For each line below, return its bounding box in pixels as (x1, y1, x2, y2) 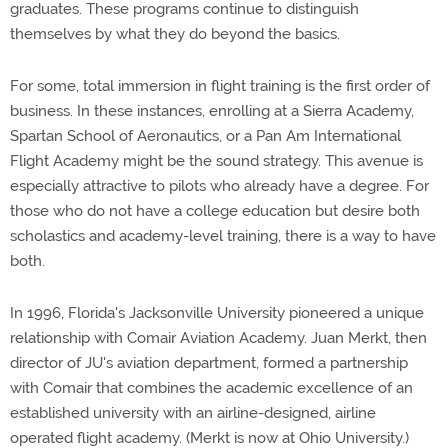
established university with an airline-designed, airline (10, 404, 376, 422)
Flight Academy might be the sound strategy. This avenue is (10, 152, 423, 170)
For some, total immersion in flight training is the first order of (10, 77, 430, 95)
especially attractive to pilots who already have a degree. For (10, 177, 429, 195)
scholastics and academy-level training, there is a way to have (10, 227, 436, 245)
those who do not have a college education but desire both (10, 202, 420, 220)
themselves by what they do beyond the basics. (10, 25, 340, 43)
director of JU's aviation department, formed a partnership (10, 354, 408, 372)
